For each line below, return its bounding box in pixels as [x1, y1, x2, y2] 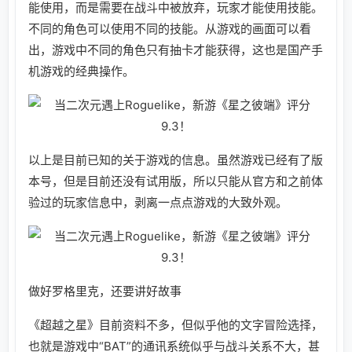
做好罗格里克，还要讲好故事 [28, 283, 181, 299]
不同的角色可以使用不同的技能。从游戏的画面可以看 [28, 20, 311, 36]
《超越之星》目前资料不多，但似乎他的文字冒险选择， [28, 317, 323, 332]
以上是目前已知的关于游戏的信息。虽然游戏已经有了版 [28, 152, 323, 167]
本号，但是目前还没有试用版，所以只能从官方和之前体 [28, 173, 323, 189]
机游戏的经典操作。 [28, 63, 134, 79]
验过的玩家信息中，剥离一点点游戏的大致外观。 [28, 194, 288, 210]
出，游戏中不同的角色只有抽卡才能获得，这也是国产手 [28, 42, 323, 57]
